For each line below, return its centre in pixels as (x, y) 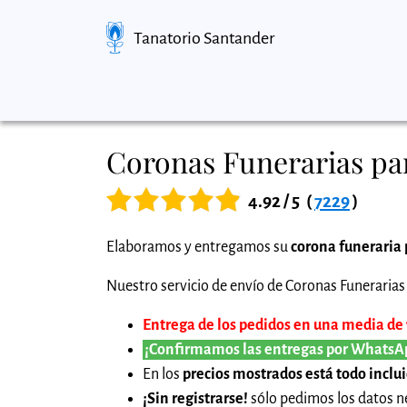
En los (163, 374)
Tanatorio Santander (204, 38)
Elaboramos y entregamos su (199, 247)
